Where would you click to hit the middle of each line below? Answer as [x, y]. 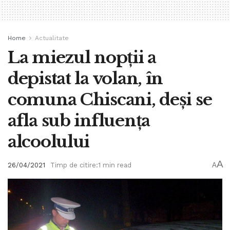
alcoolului [49, 142]
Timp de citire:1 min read [91, 165]
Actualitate [52, 38]
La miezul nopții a [82, 58]
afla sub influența [79, 121]
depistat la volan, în [85, 79]
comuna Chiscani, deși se [110, 100]
